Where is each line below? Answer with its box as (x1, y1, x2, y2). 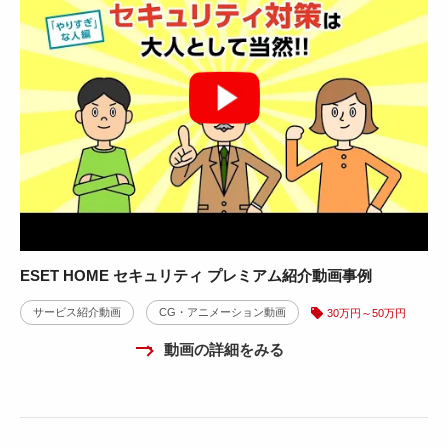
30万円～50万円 (327, 307, 406, 319)
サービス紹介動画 (33, 306, 121, 318)
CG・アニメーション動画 (159, 306, 286, 318)
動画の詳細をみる (164, 341, 284, 358)
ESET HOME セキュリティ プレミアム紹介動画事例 (20, 267, 372, 284)
